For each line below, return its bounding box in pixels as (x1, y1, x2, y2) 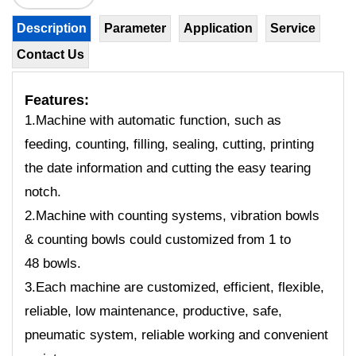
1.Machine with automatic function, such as (25, 112, 281, 128)
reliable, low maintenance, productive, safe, (25, 303, 282, 319)
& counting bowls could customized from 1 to (25, 231, 291, 247)
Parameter (104, 21, 166, 35)
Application (184, 21, 253, 35)
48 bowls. (25, 255, 81, 271)
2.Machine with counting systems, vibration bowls (25, 207, 319, 223)
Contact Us (17, 47, 84, 61)
